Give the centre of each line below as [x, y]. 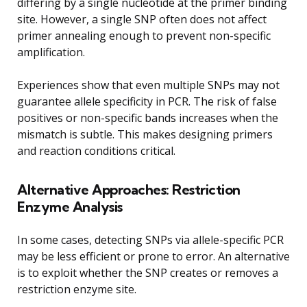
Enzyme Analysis [70, 206]
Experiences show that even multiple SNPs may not [148, 85]
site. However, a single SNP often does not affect [142, 19]
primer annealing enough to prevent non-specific [144, 35]
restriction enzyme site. [77, 289]
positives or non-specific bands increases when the [148, 118]
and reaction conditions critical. [96, 150]
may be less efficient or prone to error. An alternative [153, 256]
